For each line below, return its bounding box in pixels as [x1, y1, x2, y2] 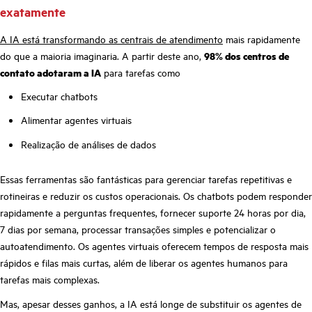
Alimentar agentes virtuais [21, 113, 132, 127]
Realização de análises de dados [21, 136, 156, 151]
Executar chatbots [21, 88, 97, 103]
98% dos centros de [204, 48, 289, 63]
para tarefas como [101, 65, 180, 79]
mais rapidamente [223, 31, 300, 46]
